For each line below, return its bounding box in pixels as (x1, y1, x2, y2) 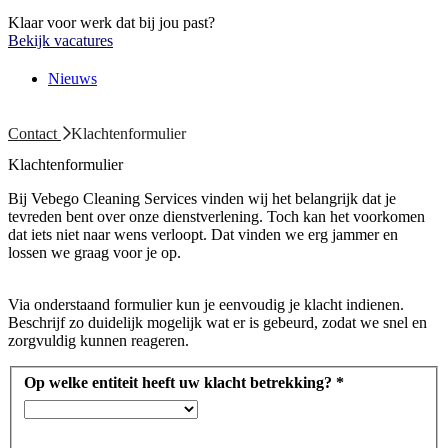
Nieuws (48, 69, 97, 87)
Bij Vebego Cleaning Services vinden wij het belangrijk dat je (8, 190, 396, 208)
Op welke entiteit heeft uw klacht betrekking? (24, 373, 336, 391)
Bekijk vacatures (8, 31, 113, 49)
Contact (8, 125, 61, 142)
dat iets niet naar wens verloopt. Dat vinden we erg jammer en (8, 226, 398, 244)
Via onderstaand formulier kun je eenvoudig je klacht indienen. (8, 296, 404, 314)
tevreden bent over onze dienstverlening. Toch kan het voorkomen (8, 208, 425, 226)
